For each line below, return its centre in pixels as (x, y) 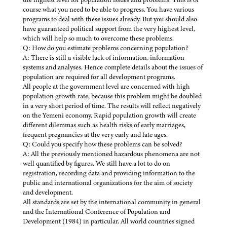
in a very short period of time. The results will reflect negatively (112, 105)
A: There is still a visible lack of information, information (104, 57)
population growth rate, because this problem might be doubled (112, 96)
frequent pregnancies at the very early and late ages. (95, 134)
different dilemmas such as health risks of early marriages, (104, 125)
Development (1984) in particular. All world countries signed (109, 221)
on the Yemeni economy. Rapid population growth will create (109, 115)
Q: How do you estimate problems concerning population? (106, 48)
